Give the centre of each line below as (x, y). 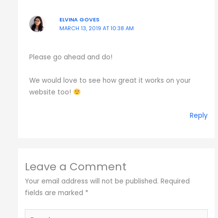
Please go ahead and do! (71, 57)
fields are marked (55, 193)
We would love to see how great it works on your (110, 80)
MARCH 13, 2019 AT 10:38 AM (96, 28)
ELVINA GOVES (79, 19)
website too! (51, 92)
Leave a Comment (76, 167)
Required (175, 182)
